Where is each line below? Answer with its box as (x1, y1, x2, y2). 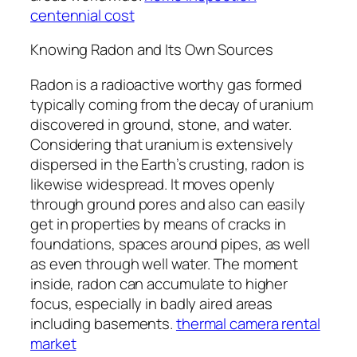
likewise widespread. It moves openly (30, 173, 276, 194)
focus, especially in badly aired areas (30, 292, 273, 314)
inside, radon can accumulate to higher (30, 273, 288, 294)
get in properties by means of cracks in (30, 213, 287, 234)
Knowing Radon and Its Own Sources (30, 39, 273, 61)
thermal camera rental (175, 312, 320, 334)
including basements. (30, 312, 176, 334)
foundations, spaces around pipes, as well (30, 233, 310, 254)
